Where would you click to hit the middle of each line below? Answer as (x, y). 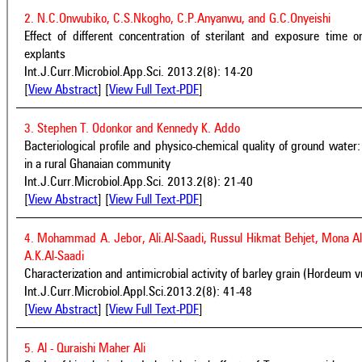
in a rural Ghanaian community (97, 164)
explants (45, 55)
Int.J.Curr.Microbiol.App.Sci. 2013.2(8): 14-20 (139, 72)
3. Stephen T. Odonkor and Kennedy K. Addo (132, 129)
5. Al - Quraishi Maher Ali (85, 349)
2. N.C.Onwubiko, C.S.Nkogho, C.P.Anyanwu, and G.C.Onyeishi (177, 19)
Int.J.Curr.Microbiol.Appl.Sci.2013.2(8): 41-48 (138, 292)
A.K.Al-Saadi (54, 257)
